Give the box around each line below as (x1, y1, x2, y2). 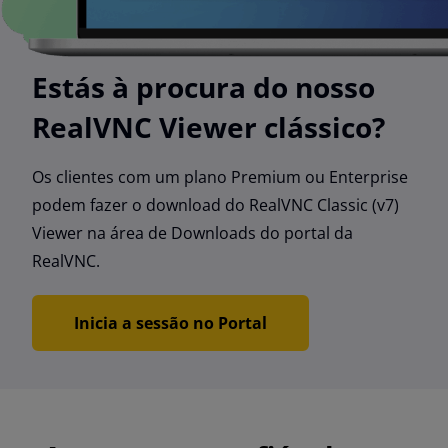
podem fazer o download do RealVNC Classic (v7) (32, 193, 399, 216)
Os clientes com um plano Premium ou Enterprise (32, 165, 408, 188)
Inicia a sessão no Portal (74, 311, 267, 334)
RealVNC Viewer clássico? (32, 107, 385, 146)
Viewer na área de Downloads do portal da (32, 221, 353, 244)
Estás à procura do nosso (32, 67, 375, 106)
